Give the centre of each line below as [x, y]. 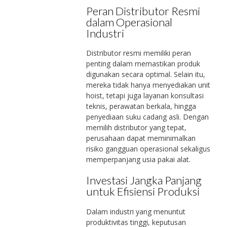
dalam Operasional [129, 22]
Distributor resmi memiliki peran [138, 53]
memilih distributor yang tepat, [136, 128]
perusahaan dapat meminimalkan [141, 138]
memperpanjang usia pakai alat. [138, 160]
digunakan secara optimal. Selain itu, [145, 74]
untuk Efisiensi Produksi [143, 192]
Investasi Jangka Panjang [144, 180]
